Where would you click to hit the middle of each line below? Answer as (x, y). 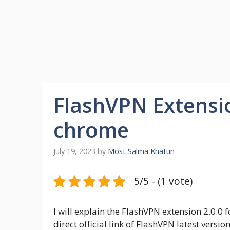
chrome (91, 130)
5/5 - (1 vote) (163, 181)
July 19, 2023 (74, 151)
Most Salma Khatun (141, 151)
